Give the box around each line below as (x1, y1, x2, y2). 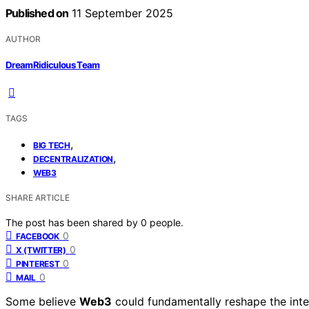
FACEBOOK (16, 231, 59, 242)
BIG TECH (33, 140, 70, 151)
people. (150, 217, 183, 229)
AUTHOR (6, 33, 41, 44)
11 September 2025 (68, 6, 174, 20)
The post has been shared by (6, 217, 141, 229)
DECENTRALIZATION (33, 154, 114, 165)
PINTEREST (16, 259, 60, 270)
